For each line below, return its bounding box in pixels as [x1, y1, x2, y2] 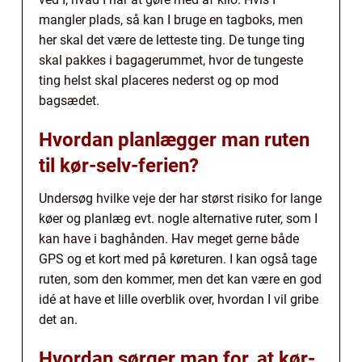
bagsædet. [39, 93, 99, 109]
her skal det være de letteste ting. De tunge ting [39, 32, 305, 48]
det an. [39, 312, 81, 328]
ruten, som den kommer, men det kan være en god [39, 271, 322, 288]
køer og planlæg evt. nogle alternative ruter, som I [39, 211, 318, 227]
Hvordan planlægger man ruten [39, 128, 309, 152]
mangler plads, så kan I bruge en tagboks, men [39, 12, 303, 28]
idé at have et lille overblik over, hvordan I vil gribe [39, 292, 318, 308]
